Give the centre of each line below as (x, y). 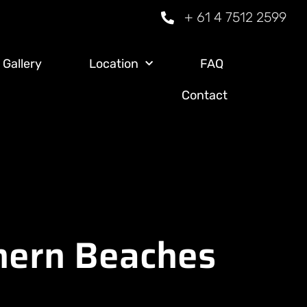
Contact (204, 95)
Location (114, 64)
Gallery (23, 64)
